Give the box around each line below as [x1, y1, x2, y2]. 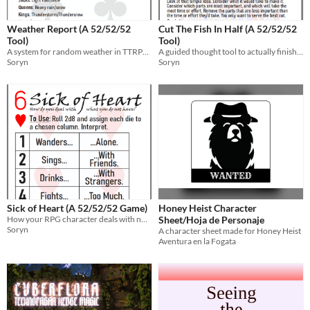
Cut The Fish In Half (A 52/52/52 [158, 23, 297, 35]
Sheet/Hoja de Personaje [158, 214, 264, 226]
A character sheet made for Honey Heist [158, 226, 301, 237]
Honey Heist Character [158, 202, 257, 215]
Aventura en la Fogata [158, 236, 236, 247]
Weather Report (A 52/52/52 [7, 23, 131, 35]
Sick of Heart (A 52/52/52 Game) [7, 202, 147, 215]
